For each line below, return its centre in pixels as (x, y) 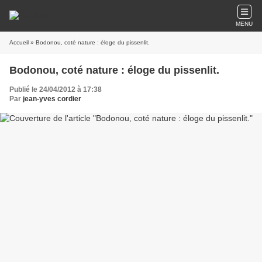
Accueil (19, 42)
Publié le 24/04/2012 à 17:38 (56, 89)
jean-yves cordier (52, 99)
